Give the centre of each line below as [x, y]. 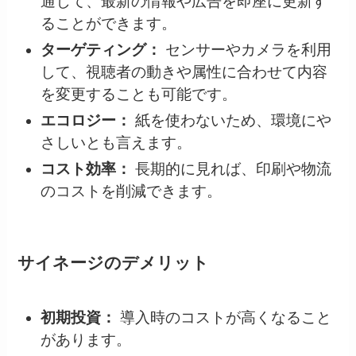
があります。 [85, 340]
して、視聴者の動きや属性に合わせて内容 [184, 72]
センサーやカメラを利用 [246, 50]
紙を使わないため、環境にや [231, 120]
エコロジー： [85, 120]
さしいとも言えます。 [116, 142]
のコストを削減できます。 [131, 191]
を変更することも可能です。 [138, 95]
